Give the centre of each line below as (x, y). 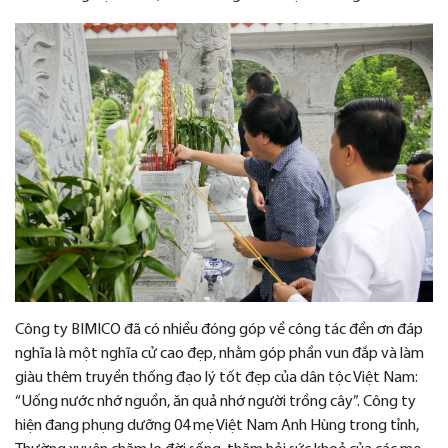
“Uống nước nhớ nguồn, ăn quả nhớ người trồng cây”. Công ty (215, 401)
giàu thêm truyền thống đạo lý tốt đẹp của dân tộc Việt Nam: (216, 377)
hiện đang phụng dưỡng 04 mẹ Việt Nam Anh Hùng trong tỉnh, (217, 425)
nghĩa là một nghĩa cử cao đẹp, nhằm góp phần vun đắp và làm (219, 353)
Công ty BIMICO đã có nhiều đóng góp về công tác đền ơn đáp (219, 329)
